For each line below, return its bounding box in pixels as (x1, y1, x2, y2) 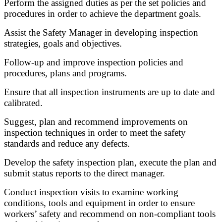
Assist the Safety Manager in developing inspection (4, 27, 198, 38)
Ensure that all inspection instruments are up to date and (4, 87, 215, 98)
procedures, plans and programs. (4, 68, 127, 79)
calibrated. (4, 98, 43, 109)
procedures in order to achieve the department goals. (4, 8, 201, 19)
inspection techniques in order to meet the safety (4, 127, 186, 138)
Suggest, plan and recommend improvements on (4, 116, 188, 127)
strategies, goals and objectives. (4, 38, 122, 49)
